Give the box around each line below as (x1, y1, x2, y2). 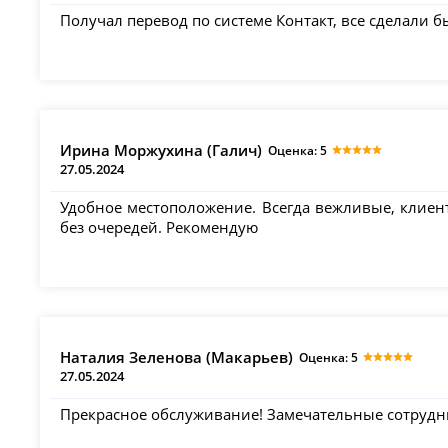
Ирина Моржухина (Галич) (60, 139, 263, 160)
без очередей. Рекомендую (60, 217, 259, 238)
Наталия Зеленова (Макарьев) (60, 347, 294, 368)
